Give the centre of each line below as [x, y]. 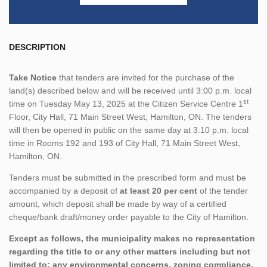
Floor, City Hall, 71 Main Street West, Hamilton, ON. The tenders [130, 117]
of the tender [223, 190]
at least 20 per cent [159, 190]
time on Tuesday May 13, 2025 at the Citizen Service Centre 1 [126, 103]
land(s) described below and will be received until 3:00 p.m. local [130, 90]
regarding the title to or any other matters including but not [130, 251]
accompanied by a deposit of [64, 190]
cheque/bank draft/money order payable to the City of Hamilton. [129, 217]
